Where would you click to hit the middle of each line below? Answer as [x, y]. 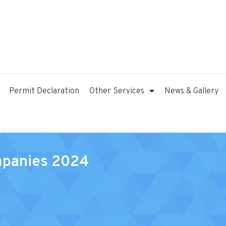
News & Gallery [191, 91]
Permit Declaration [44, 91]
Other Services [117, 91]
